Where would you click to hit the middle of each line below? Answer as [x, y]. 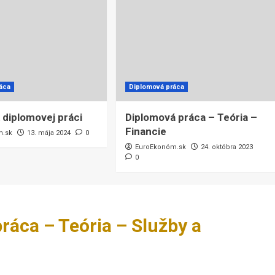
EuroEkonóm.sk [160, 147]
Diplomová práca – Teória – [191, 118]
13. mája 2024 [49, 133]
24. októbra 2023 [227, 147]
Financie [145, 132]
